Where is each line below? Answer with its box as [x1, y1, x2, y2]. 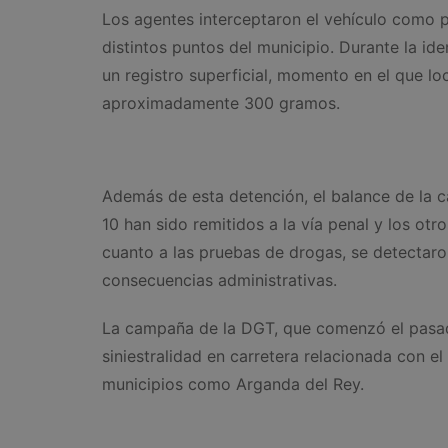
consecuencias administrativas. [102, 270, 337, 291]
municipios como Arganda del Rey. [102, 374, 364, 395]
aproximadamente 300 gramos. [102, 93, 340, 114]
